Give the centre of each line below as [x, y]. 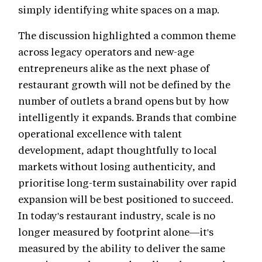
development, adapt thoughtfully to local [118, 149]
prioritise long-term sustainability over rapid [127, 182]
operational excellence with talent [100, 133]
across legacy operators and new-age [106, 51]
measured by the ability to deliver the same [122, 248]
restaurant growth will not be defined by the [124, 84]
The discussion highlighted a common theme [127, 35]
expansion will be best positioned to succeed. [126, 199]
